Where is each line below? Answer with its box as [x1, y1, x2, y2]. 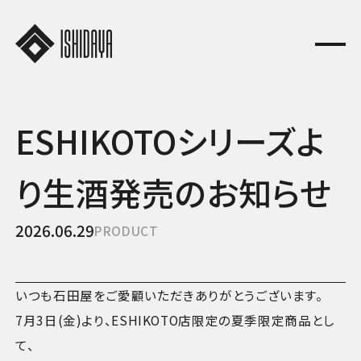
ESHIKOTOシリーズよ [15, 117, 326, 165]
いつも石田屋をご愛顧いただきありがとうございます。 [15, 286, 323, 305]
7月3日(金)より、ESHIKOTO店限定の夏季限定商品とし [15, 311, 335, 330]
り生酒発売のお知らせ [15, 168, 332, 217]
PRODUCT [94, 222, 159, 240]
